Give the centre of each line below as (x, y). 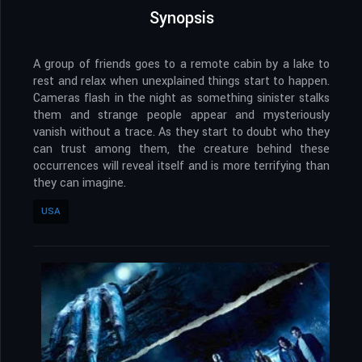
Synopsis (181, 19)
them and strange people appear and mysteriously (181, 116)
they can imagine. (80, 183)
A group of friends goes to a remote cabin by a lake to (181, 65)
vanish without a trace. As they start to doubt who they (181, 133)
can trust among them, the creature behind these (181, 149)
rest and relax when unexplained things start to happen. (181, 82)
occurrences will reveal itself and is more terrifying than (181, 166)
